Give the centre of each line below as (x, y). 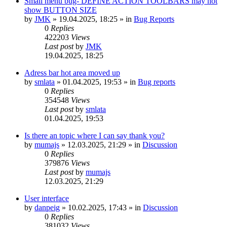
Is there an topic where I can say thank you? (94, 135)
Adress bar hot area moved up (72, 72)
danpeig (47, 207)
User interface (47, 198)
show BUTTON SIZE (61, 10)
